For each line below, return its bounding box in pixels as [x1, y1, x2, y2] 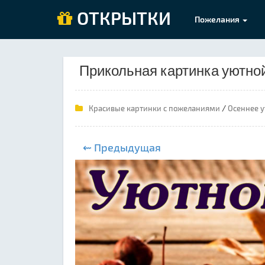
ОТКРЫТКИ [73, 7, 171, 28]
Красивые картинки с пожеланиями [89, 104, 220, 113]
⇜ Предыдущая [83, 141, 161, 154]
